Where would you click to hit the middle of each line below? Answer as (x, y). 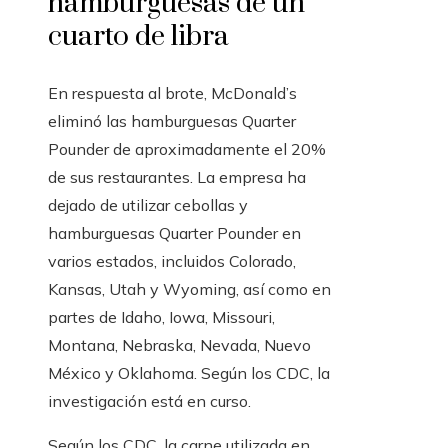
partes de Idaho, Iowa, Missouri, (161, 317)
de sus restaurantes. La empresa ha (177, 177)
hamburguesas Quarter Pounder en (174, 233)
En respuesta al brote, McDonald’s (172, 93)
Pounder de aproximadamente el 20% (187, 149)
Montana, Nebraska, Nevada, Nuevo (179, 345)
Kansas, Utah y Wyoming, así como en (189, 289)
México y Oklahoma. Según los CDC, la (189, 373)
